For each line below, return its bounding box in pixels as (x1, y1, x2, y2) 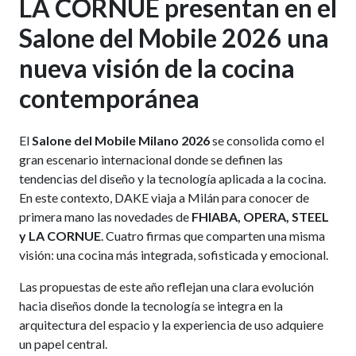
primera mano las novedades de (18, 209, 192, 225)
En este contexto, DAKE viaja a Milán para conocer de (18, 190, 309, 206)
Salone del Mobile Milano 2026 (31, 133, 210, 149)
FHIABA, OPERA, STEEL (191, 209, 329, 225)
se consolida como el (209, 133, 324, 149)
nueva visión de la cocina (18, 52, 295, 83)
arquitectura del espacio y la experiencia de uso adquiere (18, 317, 323, 333)
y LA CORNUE (18, 228, 101, 244)
